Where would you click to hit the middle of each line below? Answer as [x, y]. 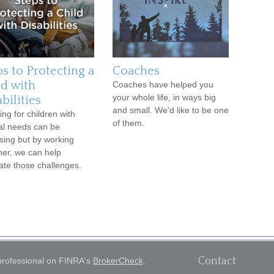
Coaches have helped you [163, 84]
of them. [128, 123]
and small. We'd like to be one [171, 110]
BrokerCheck [118, 260]
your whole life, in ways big [164, 97]
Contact [217, 261]
